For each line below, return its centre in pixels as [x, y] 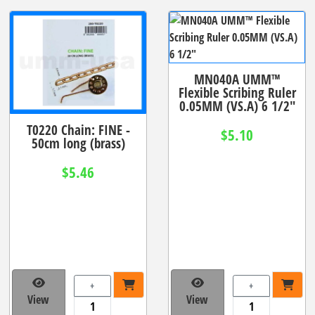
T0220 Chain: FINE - [78, 129]
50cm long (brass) [78, 143]
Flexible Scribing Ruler [237, 92]
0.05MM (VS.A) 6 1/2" [237, 105]
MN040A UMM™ [237, 79]
